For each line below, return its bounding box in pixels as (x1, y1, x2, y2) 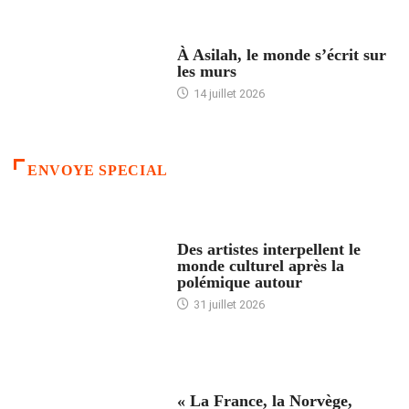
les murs (176, 61, 236, 80)
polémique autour (176, 272, 302, 291)
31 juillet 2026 (190, 297, 265, 311)
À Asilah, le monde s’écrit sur (176, 45, 386, 64)
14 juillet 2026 (190, 86, 265, 100)
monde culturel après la (176, 256, 344, 275)
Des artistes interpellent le (176, 239, 361, 258)
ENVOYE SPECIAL (27, 163, 168, 179)
